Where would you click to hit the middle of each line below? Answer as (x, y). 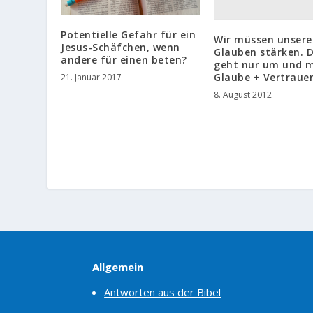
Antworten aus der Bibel (163, 292)
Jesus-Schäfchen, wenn (121, 47)
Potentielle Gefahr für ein (129, 34)
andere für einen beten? (124, 59)
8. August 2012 (243, 95)
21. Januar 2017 (92, 77)
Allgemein (118, 267)
